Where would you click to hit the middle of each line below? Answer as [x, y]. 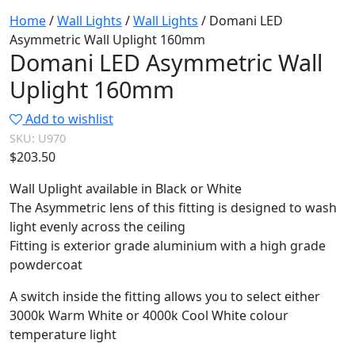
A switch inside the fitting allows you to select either [165, 297]
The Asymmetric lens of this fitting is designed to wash [173, 208]
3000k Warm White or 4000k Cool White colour [149, 316]
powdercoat [46, 265]
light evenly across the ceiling [97, 227]
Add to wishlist [69, 119]
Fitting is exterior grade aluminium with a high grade [168, 246]
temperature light [63, 335]
